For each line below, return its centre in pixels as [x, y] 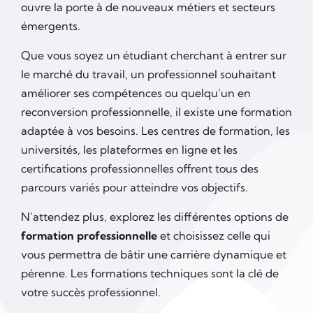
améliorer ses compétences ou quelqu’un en [136, 93]
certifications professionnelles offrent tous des [140, 169]
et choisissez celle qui [214, 236]
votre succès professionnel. [91, 292]
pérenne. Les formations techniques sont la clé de [150, 274]
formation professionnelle [89, 236]
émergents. [51, 26]
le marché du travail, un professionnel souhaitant [148, 74]
